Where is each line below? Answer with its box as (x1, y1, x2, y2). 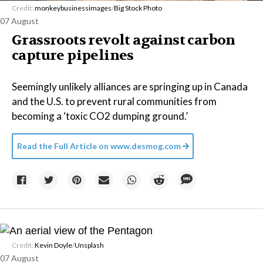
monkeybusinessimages (35, 4, 112, 12)
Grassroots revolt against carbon (12, 31, 235, 49)
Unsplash (75, 241, 104, 250)
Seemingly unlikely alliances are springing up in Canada (12, 80, 248, 93)
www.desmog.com (110, 141, 181, 151)
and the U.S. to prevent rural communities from (12, 95, 217, 107)
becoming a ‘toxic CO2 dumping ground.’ (12, 110, 188, 122)
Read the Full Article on (17, 141, 109, 151)
